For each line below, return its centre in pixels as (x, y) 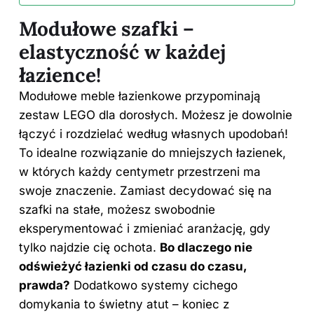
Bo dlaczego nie (206, 248)
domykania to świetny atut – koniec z (124, 305)
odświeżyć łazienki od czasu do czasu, (133, 267)
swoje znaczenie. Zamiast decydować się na (145, 191)
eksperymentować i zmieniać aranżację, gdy (145, 229)
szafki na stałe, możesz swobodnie (117, 210)
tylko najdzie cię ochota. (89, 248)
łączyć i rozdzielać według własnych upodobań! (153, 134)
